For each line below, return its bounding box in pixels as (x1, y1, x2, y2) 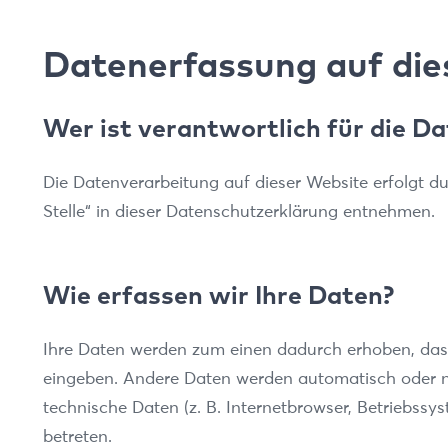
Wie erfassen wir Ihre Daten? (42, 278, 394, 310)
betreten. (42, 425, 112, 446)
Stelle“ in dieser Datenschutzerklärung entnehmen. (42, 200, 435, 221)
